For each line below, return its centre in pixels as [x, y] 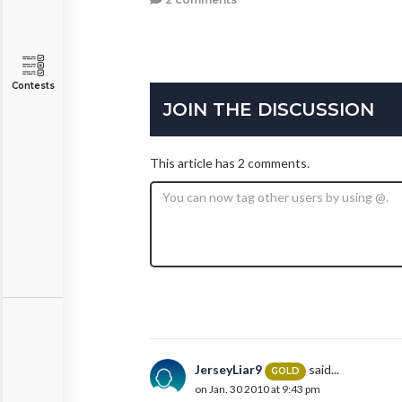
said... [323, 370]
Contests [33, 86]
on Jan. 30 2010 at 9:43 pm [258, 389]
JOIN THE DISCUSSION [269, 110]
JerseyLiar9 [228, 370]
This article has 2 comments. [230, 163]
